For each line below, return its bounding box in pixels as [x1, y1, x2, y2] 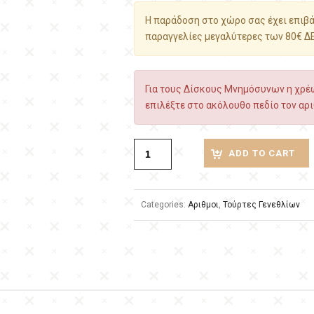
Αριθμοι [188, 200, 219, 210]
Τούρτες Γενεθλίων [223, 200, 300, 210]
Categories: [141, 200, 188, 210]
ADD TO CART [228, 148, 295, 158]
